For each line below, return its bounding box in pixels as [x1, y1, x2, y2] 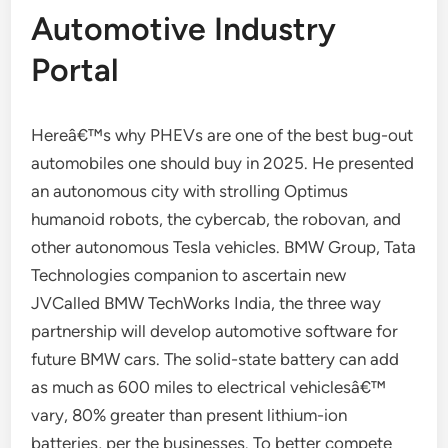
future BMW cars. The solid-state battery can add [31, 349, 400, 369]
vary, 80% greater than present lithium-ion [31, 405, 348, 425]
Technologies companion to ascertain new [31, 265, 347, 285]
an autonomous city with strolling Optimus [31, 181, 349, 201]
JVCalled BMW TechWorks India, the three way [31, 293, 382, 313]
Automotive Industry [31, 10, 337, 48]
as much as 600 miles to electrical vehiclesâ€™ [31, 377, 387, 397]
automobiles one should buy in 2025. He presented [31, 153, 415, 173]
